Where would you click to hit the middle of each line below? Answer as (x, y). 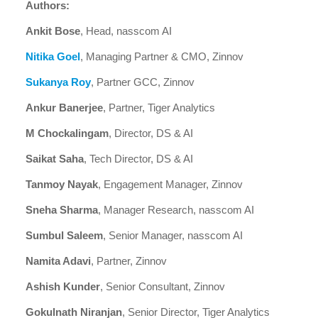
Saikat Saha (55, 159)
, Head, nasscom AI (126, 31)
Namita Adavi (58, 261)
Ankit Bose (53, 31)
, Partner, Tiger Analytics (159, 108)
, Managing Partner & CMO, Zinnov (162, 56)
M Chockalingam (67, 133)
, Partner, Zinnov (129, 261)
